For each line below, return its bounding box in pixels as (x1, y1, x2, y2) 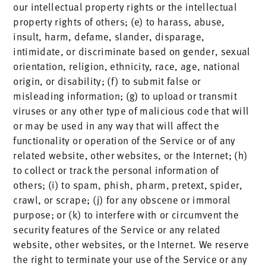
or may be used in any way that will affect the (13, 118, 220, 133)
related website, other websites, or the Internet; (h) (13, 147, 248, 163)
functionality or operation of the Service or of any (13, 132, 236, 148)
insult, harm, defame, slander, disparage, (13, 28, 205, 44)
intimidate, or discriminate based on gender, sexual (13, 43, 251, 59)
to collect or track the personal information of (13, 162, 219, 178)
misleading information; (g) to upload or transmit (13, 88, 237, 103)
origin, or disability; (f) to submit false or (13, 73, 201, 88)
